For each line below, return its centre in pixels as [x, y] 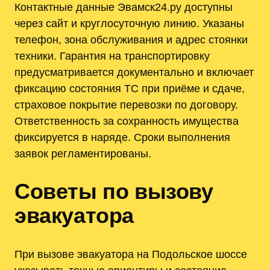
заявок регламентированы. [83, 153]
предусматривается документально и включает [134, 72]
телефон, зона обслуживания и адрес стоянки [131, 39]
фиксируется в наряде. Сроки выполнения [122, 137]
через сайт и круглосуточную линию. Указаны [129, 23]
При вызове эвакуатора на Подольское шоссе [131, 254]
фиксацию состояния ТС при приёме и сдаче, [130, 88]
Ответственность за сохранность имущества [127, 121]
